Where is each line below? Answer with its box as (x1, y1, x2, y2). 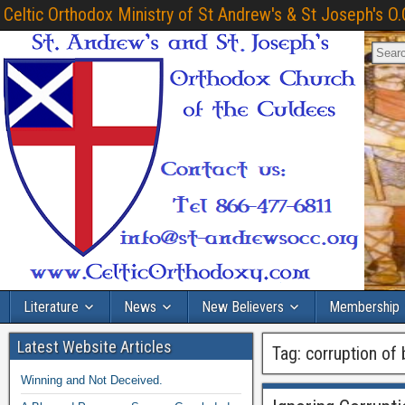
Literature (24, 298, 79, 316)
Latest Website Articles (17, 337, 172, 356)
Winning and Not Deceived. (21, 373, 163, 387)
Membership (329, 298, 400, 316)
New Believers (202, 298, 284, 316)
